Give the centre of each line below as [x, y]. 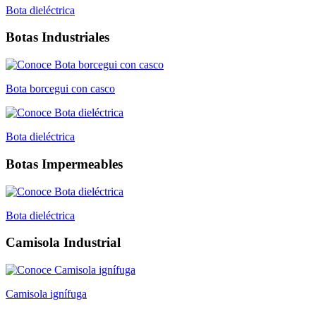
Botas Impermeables [64, 164]
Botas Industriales [57, 37]
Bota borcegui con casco [60, 89]
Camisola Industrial [63, 243]
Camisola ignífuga [46, 293]
